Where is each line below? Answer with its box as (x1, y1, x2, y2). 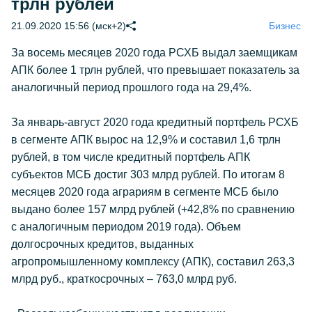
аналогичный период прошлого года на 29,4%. (11, 81, 254, 93)
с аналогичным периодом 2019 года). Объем (11, 221, 241, 233)
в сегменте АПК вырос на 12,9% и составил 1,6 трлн (11, 134, 281, 146)
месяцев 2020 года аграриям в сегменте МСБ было (11, 186, 279, 198)
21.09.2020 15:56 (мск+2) (11, 20, 126, 31)
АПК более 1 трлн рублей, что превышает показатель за (11, 64, 299, 76)
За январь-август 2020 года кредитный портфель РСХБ (11, 116, 299, 128)
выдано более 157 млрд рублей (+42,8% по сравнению (11, 203, 295, 215)
